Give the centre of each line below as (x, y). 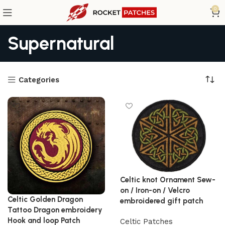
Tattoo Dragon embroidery (55, 210)
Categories (39, 80)
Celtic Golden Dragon (45, 199)
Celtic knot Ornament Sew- (168, 180)
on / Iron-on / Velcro (155, 191)
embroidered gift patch (161, 201)
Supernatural (61, 43)
